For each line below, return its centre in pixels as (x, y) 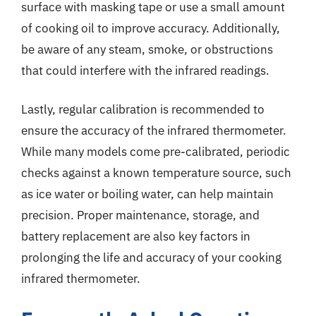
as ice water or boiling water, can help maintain (147, 194)
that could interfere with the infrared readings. (145, 70)
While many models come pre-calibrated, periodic (156, 152)
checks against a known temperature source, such (156, 173)
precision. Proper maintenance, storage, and (140, 215)
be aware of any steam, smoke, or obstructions (147, 49)
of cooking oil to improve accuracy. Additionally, (151, 28)
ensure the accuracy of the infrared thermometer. (154, 130)
